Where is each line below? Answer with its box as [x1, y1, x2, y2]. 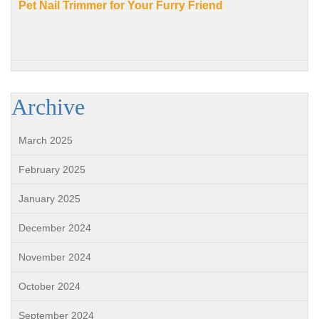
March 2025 [19, 135, 73, 146]
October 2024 [19, 281, 80, 292]
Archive [11, 94, 85, 120]
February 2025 [19, 164, 85, 175]
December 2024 [19, 222, 91, 234]
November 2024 [19, 251, 91, 263]
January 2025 [19, 193, 80, 204]
